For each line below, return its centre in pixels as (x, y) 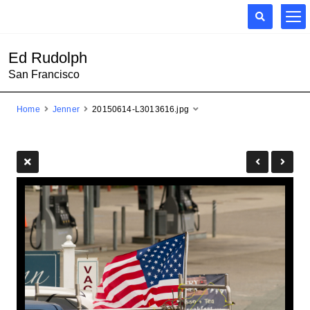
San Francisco (44, 74)
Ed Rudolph (48, 58)
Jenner (66, 109)
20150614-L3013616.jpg (140, 109)
